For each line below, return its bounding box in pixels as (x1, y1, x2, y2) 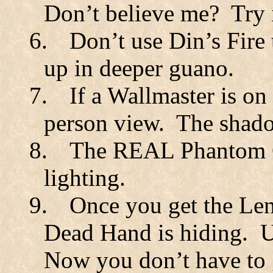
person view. (44, 110, 165, 136)
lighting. (44, 165, 126, 191)
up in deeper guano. (44, 55, 234, 81)
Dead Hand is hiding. (44, 219, 248, 246)
